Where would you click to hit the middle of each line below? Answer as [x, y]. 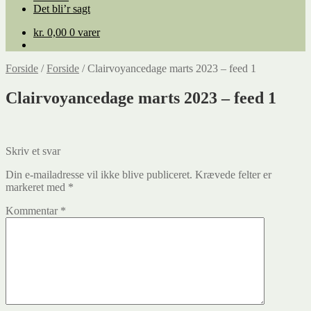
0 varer [85, 32]
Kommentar [33, 210]
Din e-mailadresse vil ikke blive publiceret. [99, 174]
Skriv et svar [33, 151]
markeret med [37, 187]
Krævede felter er [233, 174]
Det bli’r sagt [62, 9]
